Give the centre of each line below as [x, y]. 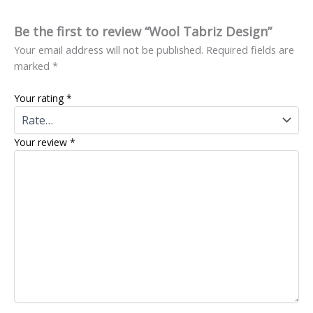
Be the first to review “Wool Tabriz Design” [143, 32]
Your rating [40, 99]
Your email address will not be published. [109, 50]
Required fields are [250, 50]
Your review [42, 143]
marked [33, 66]
